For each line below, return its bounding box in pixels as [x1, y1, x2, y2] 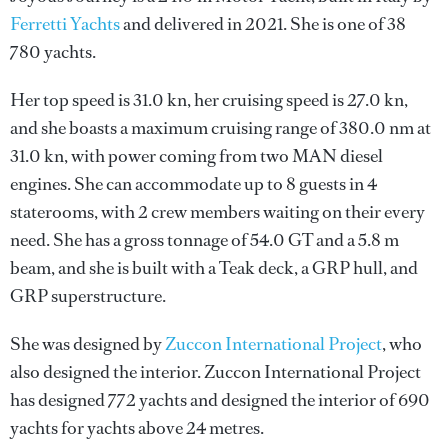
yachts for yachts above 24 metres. [10, 416, 264, 440]
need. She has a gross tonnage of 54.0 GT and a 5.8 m [10, 228, 399, 252]
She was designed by [10, 332, 165, 356]
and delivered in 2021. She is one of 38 [120, 12, 406, 36]
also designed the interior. [10, 360, 204, 384]
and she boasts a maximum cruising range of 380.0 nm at [10, 116, 431, 140]
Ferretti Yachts [10, 12, 120, 36]
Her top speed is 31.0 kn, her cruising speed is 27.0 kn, [10, 88, 408, 112]
